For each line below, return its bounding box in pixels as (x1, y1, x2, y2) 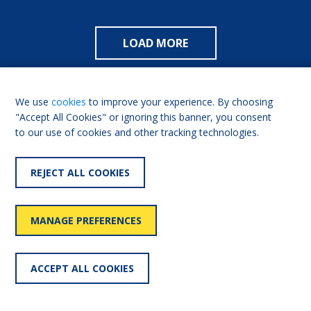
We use (15, 95, 52, 108)
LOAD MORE (156, 35, 188, 51)
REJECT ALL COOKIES (31, 166, 131, 179)
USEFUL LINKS (26, 198, 102, 214)
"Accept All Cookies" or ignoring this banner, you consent (15, 110, 272, 124)
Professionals (166, 245, 235, 259)
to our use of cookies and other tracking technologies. (15, 126, 260, 139)
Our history (15, 271, 72, 285)
